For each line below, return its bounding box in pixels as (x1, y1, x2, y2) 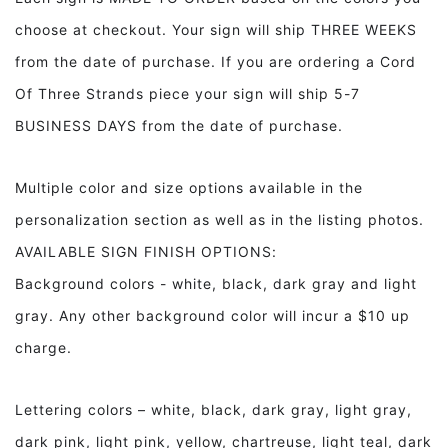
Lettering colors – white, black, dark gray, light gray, (15, 401, 412, 419)
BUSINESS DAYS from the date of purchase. (15, 117, 361, 135)
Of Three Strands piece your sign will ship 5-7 (15, 85, 360, 103)
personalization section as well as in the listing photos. (15, 211, 424, 229)
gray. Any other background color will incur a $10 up (15, 307, 410, 325)
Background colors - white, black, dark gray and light (15, 275, 417, 293)
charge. (15, 339, 72, 357)
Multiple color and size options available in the (15, 179, 363, 197)
